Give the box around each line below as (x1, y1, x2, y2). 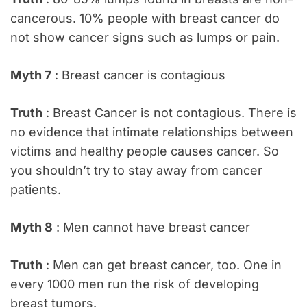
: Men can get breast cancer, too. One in (42, 257, 282, 272)
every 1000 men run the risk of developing (10, 276, 259, 291)
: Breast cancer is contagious (51, 67, 225, 82)
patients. (10, 182, 61, 197)
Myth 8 (10, 219, 53, 234)
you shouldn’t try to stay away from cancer (10, 162, 262, 177)
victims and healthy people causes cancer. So (10, 143, 279, 158)
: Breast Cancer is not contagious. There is (42, 105, 297, 120)
